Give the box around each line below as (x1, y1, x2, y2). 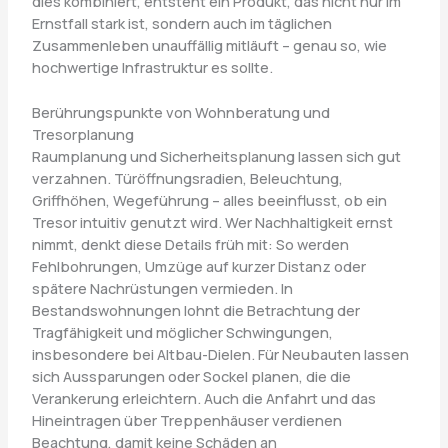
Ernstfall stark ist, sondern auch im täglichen (31, 13, 332, 34)
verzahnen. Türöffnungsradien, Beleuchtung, (31, 168, 343, 189)
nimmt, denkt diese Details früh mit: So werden (31, 234, 349, 255)
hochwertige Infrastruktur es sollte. (31, 57, 273, 78)
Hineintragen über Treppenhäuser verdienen (31, 410, 342, 431)
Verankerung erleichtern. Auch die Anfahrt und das (31, 388, 376, 409)
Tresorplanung (31, 124, 134, 145)
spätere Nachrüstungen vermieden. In (31, 278, 293, 299)
